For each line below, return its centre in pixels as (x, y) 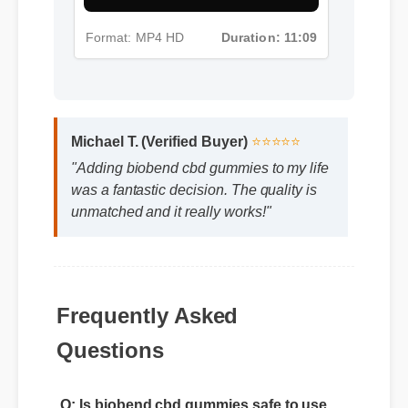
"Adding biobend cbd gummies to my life (202, 198)
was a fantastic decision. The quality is (196, 219)
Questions (109, 321)
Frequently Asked (146, 286)
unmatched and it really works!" (173, 242)
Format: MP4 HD (134, 25)
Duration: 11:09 (268, 25)
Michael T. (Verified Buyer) (161, 171)
